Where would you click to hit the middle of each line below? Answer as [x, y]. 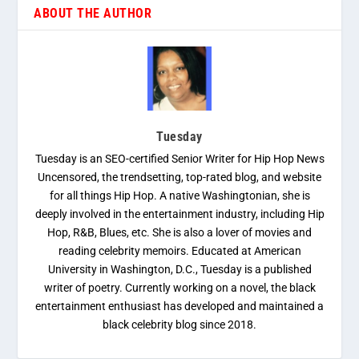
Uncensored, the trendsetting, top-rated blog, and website [179, 177]
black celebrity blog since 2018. [179, 325]
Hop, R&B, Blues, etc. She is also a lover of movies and [179, 233]
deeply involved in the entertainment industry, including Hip [179, 214]
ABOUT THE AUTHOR [93, 14]
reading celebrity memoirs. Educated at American [179, 251]
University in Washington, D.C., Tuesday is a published [179, 270]
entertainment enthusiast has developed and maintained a [179, 307]
